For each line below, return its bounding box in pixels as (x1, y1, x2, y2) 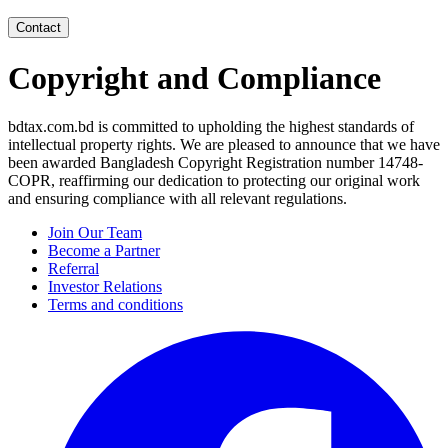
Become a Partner (48, 242, 160, 260)
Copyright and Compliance (8, 59, 381, 96)
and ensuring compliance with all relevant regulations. (8, 190, 347, 208)
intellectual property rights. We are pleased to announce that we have (8, 136, 440, 154)
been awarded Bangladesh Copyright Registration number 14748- (8, 154, 423, 172)
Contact (16, 20, 61, 36)
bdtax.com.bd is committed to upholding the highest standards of (8, 118, 414, 136)
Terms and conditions (48, 296, 183, 314)
